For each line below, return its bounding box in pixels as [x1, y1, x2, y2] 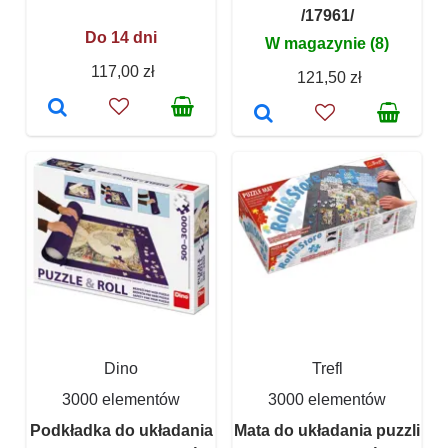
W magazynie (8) [265, 35, 389, 53]
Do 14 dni [85, 29, 157, 47]
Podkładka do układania [29, 422, 213, 440]
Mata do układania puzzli [234, 422, 420, 440]
